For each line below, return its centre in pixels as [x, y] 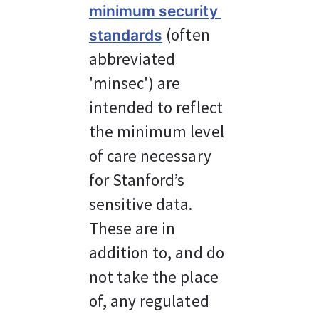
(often [188, 35]
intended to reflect [157, 107]
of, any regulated [151, 301]
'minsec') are [136, 83]
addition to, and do [158, 252]
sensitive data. [142, 204]
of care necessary [152, 156]
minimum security [155, 11]
